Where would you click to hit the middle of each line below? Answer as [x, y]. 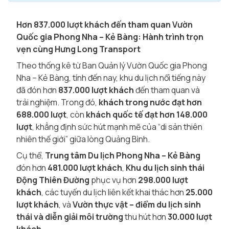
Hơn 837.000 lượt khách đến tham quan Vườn [105, 25]
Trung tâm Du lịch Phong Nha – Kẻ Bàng [123, 155]
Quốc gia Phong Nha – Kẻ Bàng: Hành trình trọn [110, 37]
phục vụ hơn [114, 180]
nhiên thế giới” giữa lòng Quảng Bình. [83, 139]
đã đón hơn [37, 90]
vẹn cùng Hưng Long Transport [78, 49]
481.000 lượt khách [85, 168]
